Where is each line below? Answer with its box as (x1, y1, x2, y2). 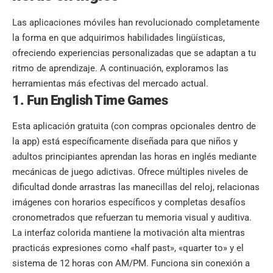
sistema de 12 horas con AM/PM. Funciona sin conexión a (12, 257, 250, 269)
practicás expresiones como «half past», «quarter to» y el (12, 242, 244, 253)
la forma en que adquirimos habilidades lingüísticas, (12, 32, 225, 43)
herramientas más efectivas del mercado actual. (12, 77, 208, 89)
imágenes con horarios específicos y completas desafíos (12, 196, 246, 208)
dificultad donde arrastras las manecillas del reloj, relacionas (12, 181, 260, 193)
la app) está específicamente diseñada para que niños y (12, 135, 238, 147)
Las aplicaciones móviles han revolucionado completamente (12, 16, 260, 28)
